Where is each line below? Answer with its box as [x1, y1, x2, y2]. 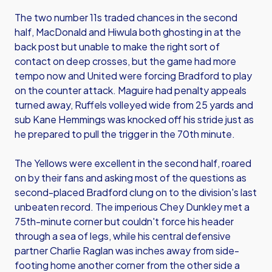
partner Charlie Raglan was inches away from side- [15, 244, 239, 257]
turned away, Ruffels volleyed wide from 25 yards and [15, 98, 253, 111]
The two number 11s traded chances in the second [15, 11, 237, 24]
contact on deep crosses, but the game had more [15, 55, 236, 67]
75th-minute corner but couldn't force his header [15, 215, 234, 228]
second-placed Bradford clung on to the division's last [15, 186, 257, 199]
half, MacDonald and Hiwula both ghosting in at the [15, 25, 241, 38]
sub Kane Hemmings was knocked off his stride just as [15, 113, 254, 126]
